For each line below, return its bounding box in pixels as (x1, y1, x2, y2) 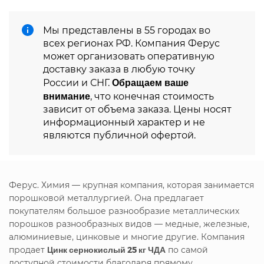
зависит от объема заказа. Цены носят (43, 103, 232, 115)
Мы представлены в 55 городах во (43, 24, 210, 36)
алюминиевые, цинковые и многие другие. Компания (9, 231, 245, 242)
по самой (166, 244, 208, 255)
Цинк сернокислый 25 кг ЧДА (47, 244, 166, 255)
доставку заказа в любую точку (43, 63, 195, 75)
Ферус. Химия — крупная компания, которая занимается (9, 179, 254, 190)
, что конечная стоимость (90, 90, 214, 102)
